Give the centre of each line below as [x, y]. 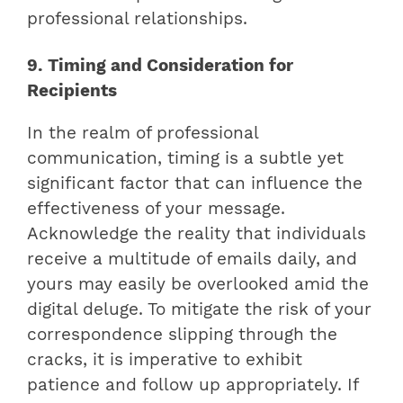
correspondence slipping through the [182, 334]
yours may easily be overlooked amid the [198, 284]
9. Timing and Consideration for [160, 66]
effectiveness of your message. [156, 208]
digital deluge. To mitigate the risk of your [199, 309]
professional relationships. [137, 19]
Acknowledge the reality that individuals [197, 233]
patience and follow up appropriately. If [193, 385]
